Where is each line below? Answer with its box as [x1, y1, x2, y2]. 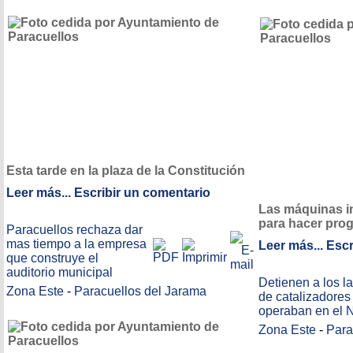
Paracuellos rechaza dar [6, 223, 143, 236]
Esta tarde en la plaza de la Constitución [6, 164, 245, 178]
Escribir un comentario [74, 186, 210, 200]
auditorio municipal [6, 266, 113, 279]
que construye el [6, 251, 98, 265]
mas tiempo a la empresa [6, 237, 147, 251]
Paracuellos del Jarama [74, 284, 206, 298]
